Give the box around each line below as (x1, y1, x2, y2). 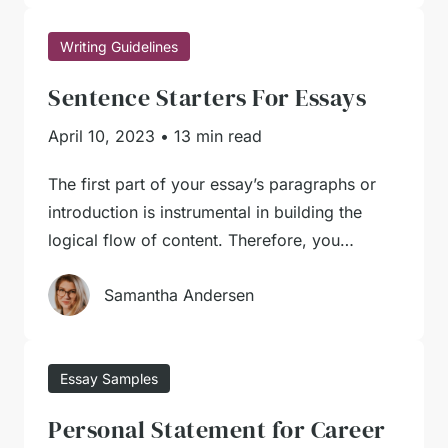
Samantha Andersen (104, 285, 254, 305)
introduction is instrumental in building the (48, 202, 362, 222)
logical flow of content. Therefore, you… (48, 230, 354, 250)
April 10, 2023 (48, 126, 155, 146)
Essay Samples (60, 370, 158, 387)
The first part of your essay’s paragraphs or (48, 174, 376, 194)
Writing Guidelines (60, 38, 178, 55)
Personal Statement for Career (48, 413, 386, 446)
